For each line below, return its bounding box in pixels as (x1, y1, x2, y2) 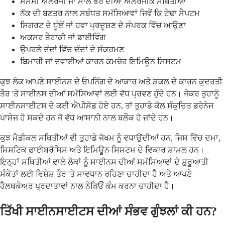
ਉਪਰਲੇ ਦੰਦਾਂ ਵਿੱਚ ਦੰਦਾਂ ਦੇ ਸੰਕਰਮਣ (20, 45, 124, 54)
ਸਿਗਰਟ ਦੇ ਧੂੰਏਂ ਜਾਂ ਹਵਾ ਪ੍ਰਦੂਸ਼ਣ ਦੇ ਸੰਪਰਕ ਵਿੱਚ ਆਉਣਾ (20, 21, 186, 30)
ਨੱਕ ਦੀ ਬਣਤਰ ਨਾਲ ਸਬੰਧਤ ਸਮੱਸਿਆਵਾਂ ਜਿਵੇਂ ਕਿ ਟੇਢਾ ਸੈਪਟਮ (20, 9, 200, 18)
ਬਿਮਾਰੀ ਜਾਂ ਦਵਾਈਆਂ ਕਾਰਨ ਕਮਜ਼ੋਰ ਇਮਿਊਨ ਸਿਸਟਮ (20, 57, 181, 66)
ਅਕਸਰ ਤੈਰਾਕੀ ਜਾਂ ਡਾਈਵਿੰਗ (20, 33, 105, 42)
